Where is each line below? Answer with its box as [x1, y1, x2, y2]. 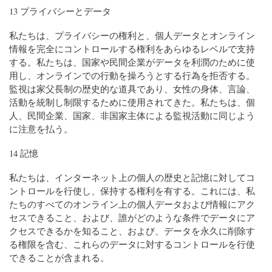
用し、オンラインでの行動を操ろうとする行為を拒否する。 [9, 69, 255, 81]
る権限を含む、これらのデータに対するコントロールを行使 [9, 237, 255, 250]
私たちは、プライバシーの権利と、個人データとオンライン [9, 29, 255, 41]
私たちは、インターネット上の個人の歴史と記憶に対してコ [9, 171, 255, 183]
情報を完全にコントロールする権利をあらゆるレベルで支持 [9, 42, 255, 55]
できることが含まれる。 [9, 251, 109, 263]
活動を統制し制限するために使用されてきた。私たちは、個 [9, 95, 255, 108]
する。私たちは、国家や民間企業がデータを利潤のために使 [9, 55, 255, 68]
